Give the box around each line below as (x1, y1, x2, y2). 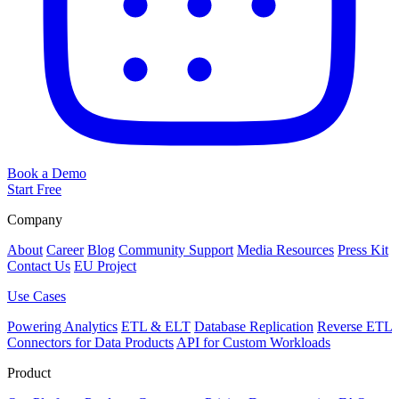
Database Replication (194, 319, 313, 335)
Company (7, 212, 62, 228)
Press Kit (338, 242, 388, 258)
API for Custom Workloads (176, 335, 330, 351)
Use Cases (7, 289, 66, 305)
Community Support (118, 242, 233, 258)
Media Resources (237, 242, 334, 258)
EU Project (74, 258, 136, 274)
